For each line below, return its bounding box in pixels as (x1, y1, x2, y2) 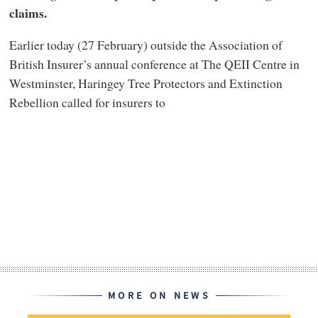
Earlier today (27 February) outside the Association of (9, 36, 283, 54)
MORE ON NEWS (108, 289, 210, 303)
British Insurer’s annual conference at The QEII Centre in (9, 55, 300, 73)
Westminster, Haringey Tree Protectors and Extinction (9, 75, 283, 92)
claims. (9, 3, 47, 22)
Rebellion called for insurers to (9, 94, 165, 111)
